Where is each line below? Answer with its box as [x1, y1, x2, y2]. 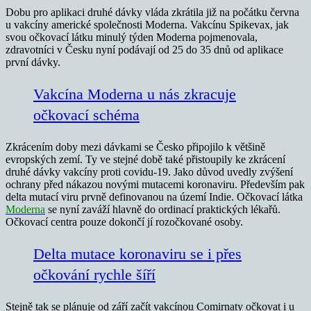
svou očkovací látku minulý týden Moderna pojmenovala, [6, 31, 258, 43]
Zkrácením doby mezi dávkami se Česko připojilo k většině [6, 140, 265, 153]
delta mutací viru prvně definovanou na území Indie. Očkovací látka [6, 190, 303, 203]
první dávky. [6, 56, 60, 68]
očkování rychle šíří [33, 265, 155, 283]
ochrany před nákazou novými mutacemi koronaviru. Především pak [6, 178, 305, 190]
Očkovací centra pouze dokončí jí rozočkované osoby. [6, 215, 243, 228]
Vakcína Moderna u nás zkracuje [33, 85, 236, 103]
